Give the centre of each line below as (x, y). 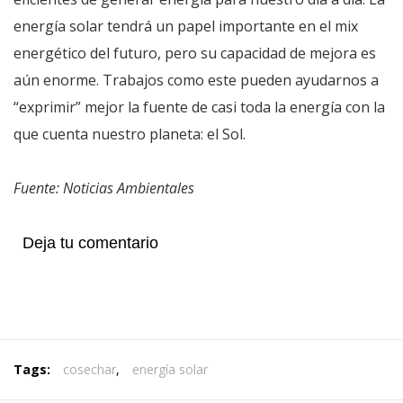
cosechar (90, 369)
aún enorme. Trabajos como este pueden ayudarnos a (196, 80)
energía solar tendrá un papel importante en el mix (186, 26)
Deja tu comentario (90, 243)
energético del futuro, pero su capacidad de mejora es (195, 53)
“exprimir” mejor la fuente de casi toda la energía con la (199, 107)
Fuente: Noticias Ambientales (104, 188)
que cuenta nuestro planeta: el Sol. (130, 134)
